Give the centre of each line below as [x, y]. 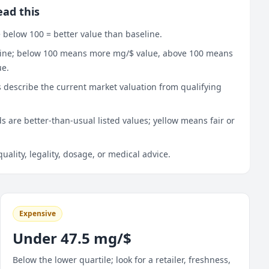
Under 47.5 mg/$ [72, 238]
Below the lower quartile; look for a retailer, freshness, [121, 260]
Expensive [37, 213]
